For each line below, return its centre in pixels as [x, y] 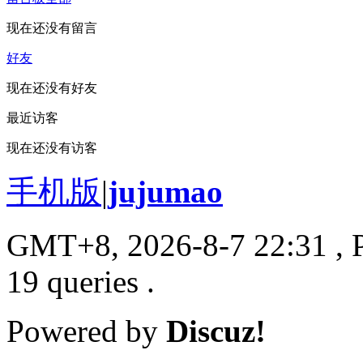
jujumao [165, 191]
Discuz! [216, 331]
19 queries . [81, 281]
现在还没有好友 [52, 88]
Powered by [86, 331]
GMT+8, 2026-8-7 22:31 [167, 245]
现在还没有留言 [52, 28]
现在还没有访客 [52, 147]
